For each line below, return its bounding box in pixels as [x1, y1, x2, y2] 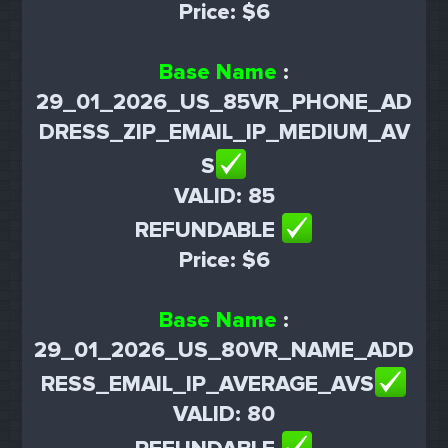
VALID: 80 [173, 401, 275, 429]
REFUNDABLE [134, 217, 281, 245]
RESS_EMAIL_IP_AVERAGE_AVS [41, 371, 375, 399]
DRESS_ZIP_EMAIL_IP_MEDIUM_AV [38, 118, 410, 146]
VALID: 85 [173, 182, 275, 210]
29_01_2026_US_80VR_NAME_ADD [34, 337, 414, 365]
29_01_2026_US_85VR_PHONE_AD [36, 88, 412, 116]
